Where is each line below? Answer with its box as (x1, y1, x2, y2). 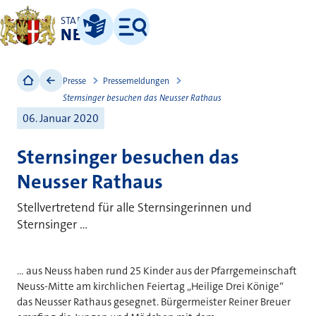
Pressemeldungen (102, 75, 169, 87)
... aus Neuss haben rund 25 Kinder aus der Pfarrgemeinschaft (17, 263, 297, 278)
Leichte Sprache (81, 37, 131, 47)
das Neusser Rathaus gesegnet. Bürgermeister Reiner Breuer (17, 294, 291, 309)
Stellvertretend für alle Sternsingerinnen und (17, 199, 252, 216)
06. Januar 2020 (22, 110, 99, 126)
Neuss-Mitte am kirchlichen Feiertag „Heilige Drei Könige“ (17, 279, 284, 293)
